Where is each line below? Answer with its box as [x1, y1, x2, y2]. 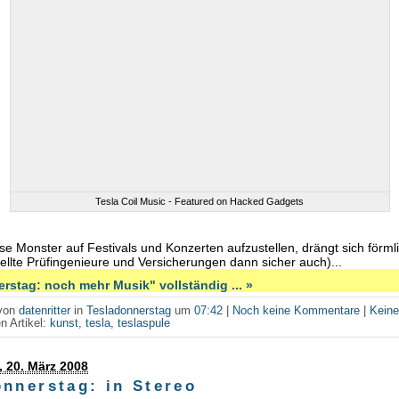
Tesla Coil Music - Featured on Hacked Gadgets [95, 196, 304, 208]
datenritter [19, 304, 71, 317]
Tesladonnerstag [86, 304, 172, 317]
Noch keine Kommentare [232, 304, 361, 317]
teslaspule [118, 316, 171, 330]
